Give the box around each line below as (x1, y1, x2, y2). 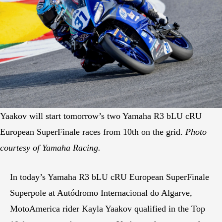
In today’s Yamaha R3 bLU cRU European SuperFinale (10, 172, 209, 182)
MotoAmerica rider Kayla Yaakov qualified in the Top (10, 204, 205, 214)
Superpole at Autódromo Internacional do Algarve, (10, 188, 192, 198)
